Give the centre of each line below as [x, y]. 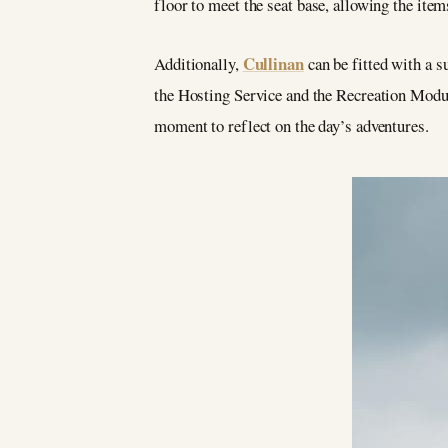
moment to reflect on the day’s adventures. [291, 125]
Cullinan [273, 63]
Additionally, [198, 63]
